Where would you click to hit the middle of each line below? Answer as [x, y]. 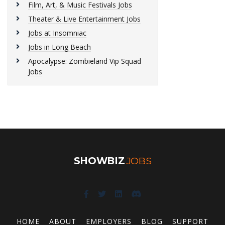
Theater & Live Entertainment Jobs [84, 19]
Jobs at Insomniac [57, 33]
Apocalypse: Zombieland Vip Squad [85, 61]
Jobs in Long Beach [60, 47]
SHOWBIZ [99, 161]
